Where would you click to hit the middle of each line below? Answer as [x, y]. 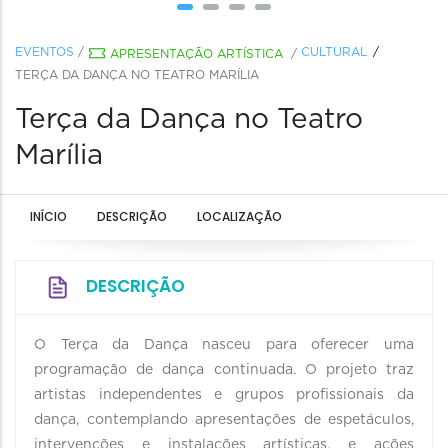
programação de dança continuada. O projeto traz [224, 370]
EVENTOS [44, 52]
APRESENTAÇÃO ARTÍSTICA [196, 54]
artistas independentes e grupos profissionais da [224, 395]
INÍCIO [48, 216]
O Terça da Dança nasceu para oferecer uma [224, 345]
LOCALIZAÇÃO [239, 216]
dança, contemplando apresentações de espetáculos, [224, 420]
